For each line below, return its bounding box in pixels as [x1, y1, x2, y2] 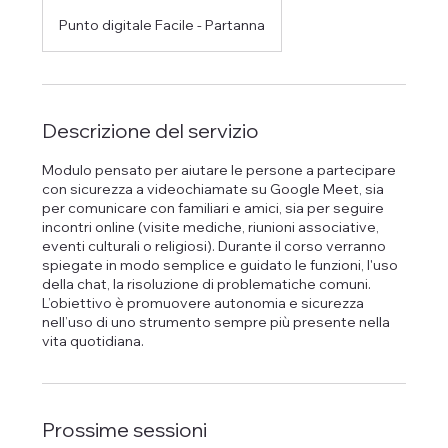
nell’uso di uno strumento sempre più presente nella [42, 312, 391, 331]
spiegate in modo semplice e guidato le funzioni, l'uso [42, 255, 399, 274]
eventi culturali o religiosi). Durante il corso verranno [42, 236, 387, 255]
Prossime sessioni [42, 416, 208, 442]
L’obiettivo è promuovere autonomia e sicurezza [42, 293, 365, 312]
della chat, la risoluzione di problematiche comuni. [42, 274, 372, 293]
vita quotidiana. [42, 331, 145, 350]
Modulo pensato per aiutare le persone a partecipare [42, 160, 397, 179]
